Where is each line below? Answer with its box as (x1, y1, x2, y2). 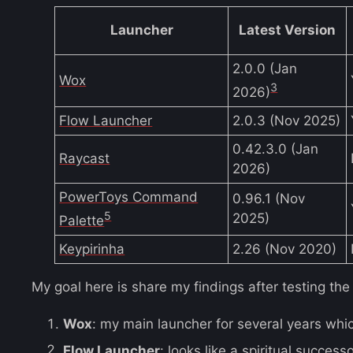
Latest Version (239, 21, 336, 38)
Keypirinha (59, 240, 125, 257)
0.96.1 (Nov (232, 190, 306, 206)
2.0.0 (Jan (232, 60, 298, 76)
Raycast (59, 150, 110, 166)
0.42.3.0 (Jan (232, 140, 319, 157)
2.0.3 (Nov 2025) (232, 112, 341, 128)
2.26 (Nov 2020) (232, 240, 337, 257)
